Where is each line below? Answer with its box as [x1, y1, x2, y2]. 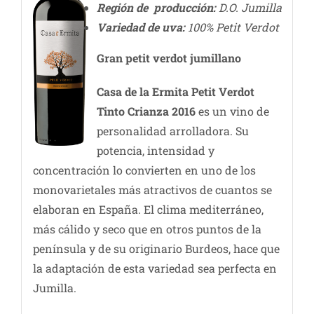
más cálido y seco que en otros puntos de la [32, 221, 261, 237]
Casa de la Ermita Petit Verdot [96, 84, 254, 100]
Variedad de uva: [96, 20, 185, 35]
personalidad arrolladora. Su [96, 123, 249, 139]
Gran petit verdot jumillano [96, 50, 241, 66]
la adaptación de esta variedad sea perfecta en [32, 261, 277, 276]
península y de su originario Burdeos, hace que [32, 241, 280, 257]
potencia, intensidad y [96, 143, 214, 158]
